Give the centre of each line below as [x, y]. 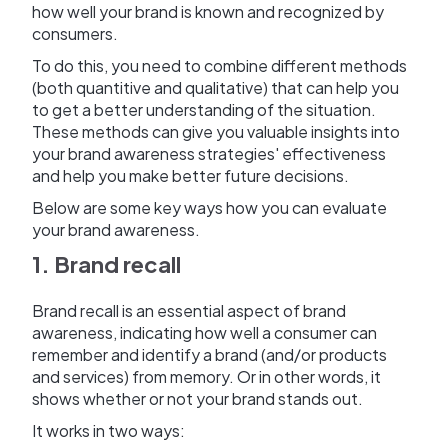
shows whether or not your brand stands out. [197, 399]
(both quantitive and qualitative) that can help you [215, 88]
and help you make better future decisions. [190, 176]
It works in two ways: [108, 431]
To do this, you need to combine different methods [219, 66]
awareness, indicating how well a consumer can [204, 333]
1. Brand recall [106, 264]
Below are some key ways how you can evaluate [209, 208]
